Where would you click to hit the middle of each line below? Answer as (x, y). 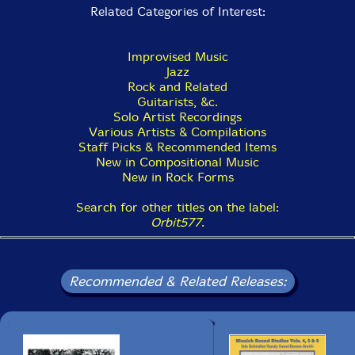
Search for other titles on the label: (177, 207)
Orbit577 (176, 222)
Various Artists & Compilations (177, 132)
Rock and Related (177, 87)
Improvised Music (177, 57)
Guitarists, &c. (177, 102)
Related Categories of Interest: (177, 11)
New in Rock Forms (177, 177)
